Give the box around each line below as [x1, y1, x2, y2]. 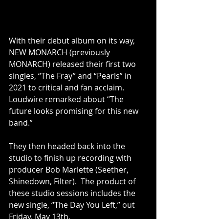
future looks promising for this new [9, 106, 140, 117]
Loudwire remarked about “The [9, 94, 126, 105]
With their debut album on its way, [9, 35, 137, 46]
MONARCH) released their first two [9, 59, 138, 70]
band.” [9, 117, 33, 129]
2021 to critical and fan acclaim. [9, 82, 126, 93]
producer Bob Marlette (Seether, [9, 164, 131, 175]
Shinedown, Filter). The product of [9, 176, 137, 187]
